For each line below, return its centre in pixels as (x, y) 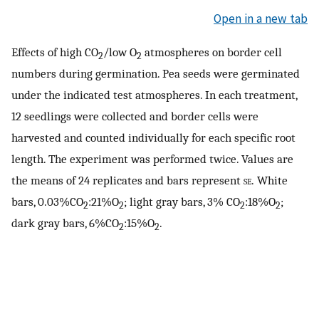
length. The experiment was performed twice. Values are (152, 159)
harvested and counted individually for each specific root (153, 138)
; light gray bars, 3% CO (182, 202)
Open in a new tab (261, 18)
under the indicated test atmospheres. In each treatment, (154, 95)
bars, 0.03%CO (47, 202)
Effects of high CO (55, 52)
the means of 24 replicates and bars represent (127, 181)
